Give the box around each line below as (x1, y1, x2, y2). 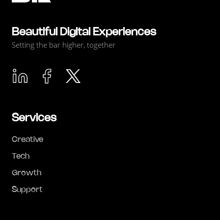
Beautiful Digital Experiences (12, 27, 156, 38)
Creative (12, 136, 43, 144)
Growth (12, 169, 41, 177)
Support (12, 186, 43, 194)
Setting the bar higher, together (12, 40, 115, 50)
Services (12, 113, 56, 124)
